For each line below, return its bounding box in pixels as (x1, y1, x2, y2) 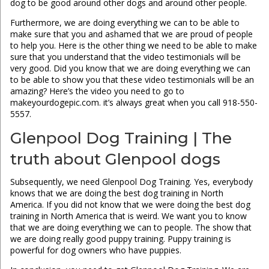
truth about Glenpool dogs (10, 150, 220, 169)
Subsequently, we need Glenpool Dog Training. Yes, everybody (10, 176, 253, 188)
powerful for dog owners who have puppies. (10, 244, 181, 256)
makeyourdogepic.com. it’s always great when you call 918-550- (10, 97, 258, 109)
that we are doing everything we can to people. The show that (10, 222, 252, 234)
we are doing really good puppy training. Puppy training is (10, 233, 231, 245)
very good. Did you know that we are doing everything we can (10, 62, 250, 74)
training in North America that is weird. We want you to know (10, 210, 247, 222)
